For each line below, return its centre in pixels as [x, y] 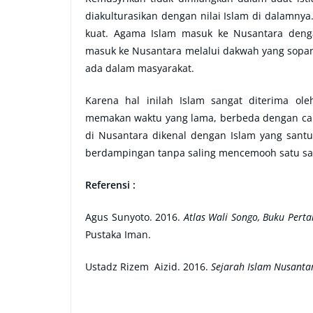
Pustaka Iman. [118, 234]
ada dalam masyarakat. [140, 68]
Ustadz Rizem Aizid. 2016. [148, 267]
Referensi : [112, 185]
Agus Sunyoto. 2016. [134, 217]
